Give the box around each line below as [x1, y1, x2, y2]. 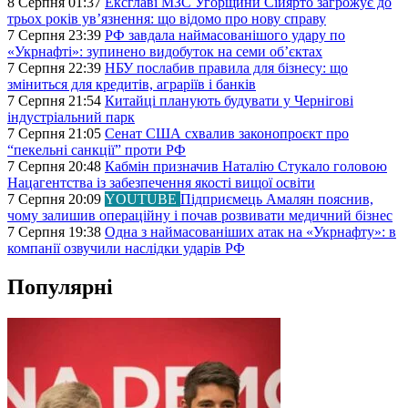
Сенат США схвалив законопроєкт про [105, 126, 349, 142]
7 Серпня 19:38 [7, 224, 105, 240]
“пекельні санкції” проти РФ [7, 142, 186, 158]
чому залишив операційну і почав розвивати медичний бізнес [7, 208, 393, 224]
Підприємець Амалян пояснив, [180, 191, 373, 208]
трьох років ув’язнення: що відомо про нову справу [7, 11, 326, 27]
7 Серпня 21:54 [7, 93, 105, 109]
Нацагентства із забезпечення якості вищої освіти [7, 175, 315, 191]
